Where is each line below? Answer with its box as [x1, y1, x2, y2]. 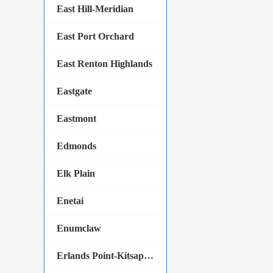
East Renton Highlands [57, 58, 152, 69]
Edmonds [57, 141, 96, 151]
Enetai [57, 196, 83, 206]
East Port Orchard [57, 31, 134, 41]
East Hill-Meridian [57, 4, 133, 14]
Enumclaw [57, 223, 101, 233]
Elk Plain [57, 168, 95, 179]
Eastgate [57, 86, 92, 96]
